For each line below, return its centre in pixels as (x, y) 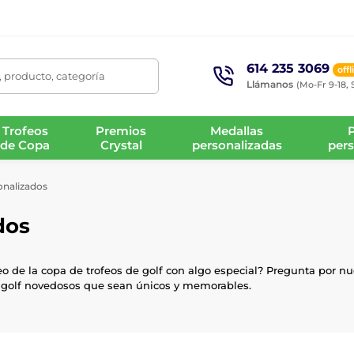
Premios (121, 130)
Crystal (121, 145)
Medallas (237, 130)
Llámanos (269, 84)
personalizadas (237, 145)
